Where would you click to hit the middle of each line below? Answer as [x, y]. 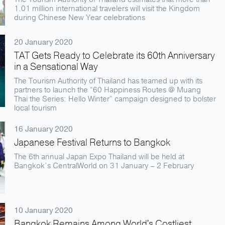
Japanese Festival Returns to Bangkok [92, 143]
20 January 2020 [43, 42]
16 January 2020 [43, 129]
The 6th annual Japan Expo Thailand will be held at [99, 157]
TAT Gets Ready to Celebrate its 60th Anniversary [115, 56]
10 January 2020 [43, 210]
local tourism [35, 108]
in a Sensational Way [56, 67]
